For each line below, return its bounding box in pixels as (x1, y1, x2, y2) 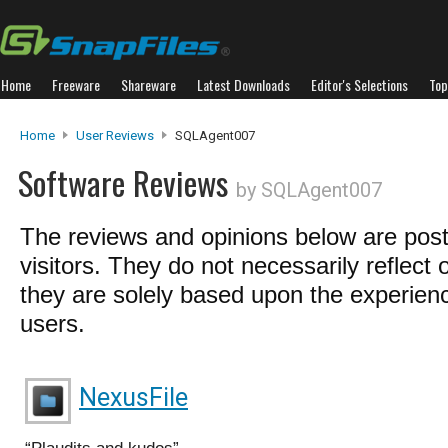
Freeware (52, 74, 100, 95)
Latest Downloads (197, 74, 290, 95)
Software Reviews (18, 158, 236, 207)
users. (20, 310, 85, 337)
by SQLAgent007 (236, 178, 382, 202)
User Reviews (76, 128, 154, 143)
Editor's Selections (311, 74, 408, 95)
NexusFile (79, 383, 188, 412)
